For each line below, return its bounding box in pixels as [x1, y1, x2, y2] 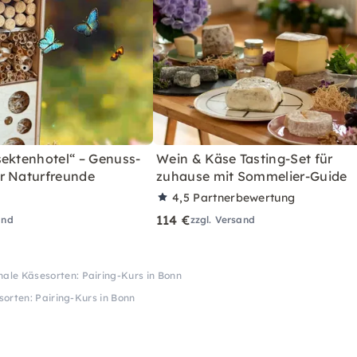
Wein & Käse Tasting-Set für [156, 150, 333, 167]
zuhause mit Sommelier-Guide [156, 167, 347, 184]
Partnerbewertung [193, 190, 296, 205]
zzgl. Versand [190, 213, 255, 226]
